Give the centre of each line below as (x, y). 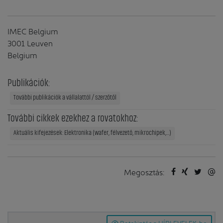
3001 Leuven (30, 42)
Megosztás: (144, 171)
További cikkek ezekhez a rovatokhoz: (73, 118)
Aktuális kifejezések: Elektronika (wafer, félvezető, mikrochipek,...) (92, 133)
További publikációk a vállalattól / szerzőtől (65, 97)
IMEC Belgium (33, 30)
